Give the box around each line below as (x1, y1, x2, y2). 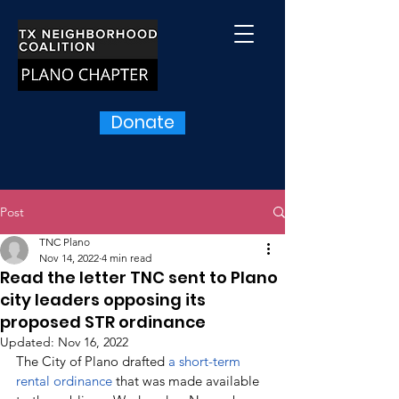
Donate (110, 110, 175, 134)
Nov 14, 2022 (39, 251, 99, 265)
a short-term (168, 353, 244, 370)
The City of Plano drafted (16, 353, 168, 370)
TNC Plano (39, 235, 90, 248)
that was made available (116, 372, 263, 389)
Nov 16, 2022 (58, 334, 128, 350)
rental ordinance (16, 372, 116, 389)
